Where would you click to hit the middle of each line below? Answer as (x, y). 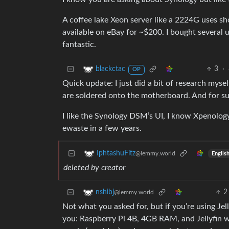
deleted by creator (94, 168)
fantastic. (79, 45)
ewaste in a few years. (102, 129)
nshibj (105, 192)
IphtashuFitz (116, 154)
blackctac (110, 69)
